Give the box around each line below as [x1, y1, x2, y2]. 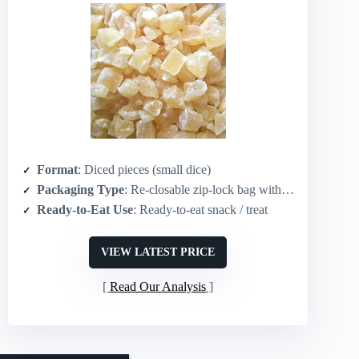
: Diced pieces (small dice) [78, 162, 211, 176]
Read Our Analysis [110, 279, 207, 293]
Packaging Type [37, 182, 124, 196]
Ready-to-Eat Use [37, 202, 133, 216]
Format [37, 162, 78, 176]
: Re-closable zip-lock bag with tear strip [124, 182, 281, 196]
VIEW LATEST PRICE [101, 245, 216, 258]
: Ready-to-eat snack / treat [133, 202, 268, 216]
